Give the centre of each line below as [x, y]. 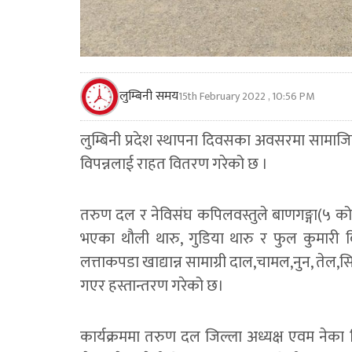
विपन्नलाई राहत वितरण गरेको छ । [174, 165]
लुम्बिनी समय [149, 97]
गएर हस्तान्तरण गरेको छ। [152, 286]
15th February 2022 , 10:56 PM [246, 97]
